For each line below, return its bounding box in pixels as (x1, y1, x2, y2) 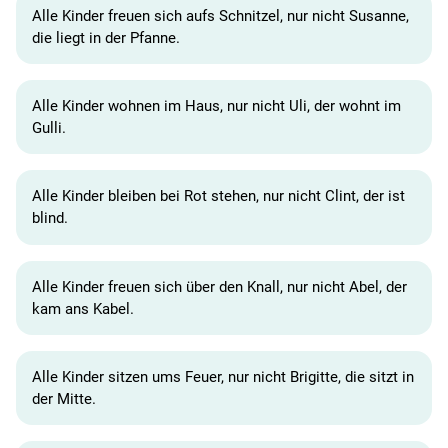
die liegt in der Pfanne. (32, 28, 180, 47)
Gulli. (32, 119, 66, 138)
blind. (32, 209, 68, 228)
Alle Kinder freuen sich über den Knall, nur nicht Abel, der (32, 277, 407, 296)
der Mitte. (32, 389, 96, 408)
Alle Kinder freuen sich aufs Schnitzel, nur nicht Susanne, (32, 6, 409, 25)
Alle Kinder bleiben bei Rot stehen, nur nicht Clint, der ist (32, 187, 405, 206)
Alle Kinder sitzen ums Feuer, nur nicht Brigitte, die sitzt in (32, 367, 414, 386)
